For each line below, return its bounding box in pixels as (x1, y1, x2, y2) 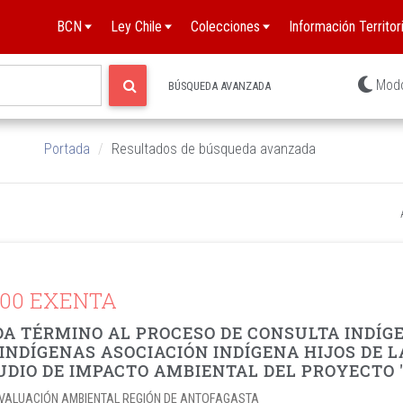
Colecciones (191, 18, 260, 35)
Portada (44, 140, 90, 157)
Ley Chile (111, 18, 162, 35)
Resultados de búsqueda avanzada (112, 140, 316, 157)
